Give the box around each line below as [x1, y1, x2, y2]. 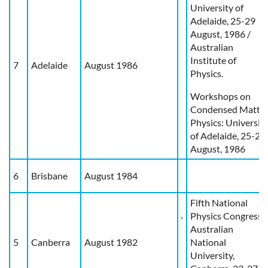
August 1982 [84, 236, 138, 248]
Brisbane [31, 169, 68, 181]
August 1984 [84, 169, 138, 181]
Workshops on [190, 90, 251, 102]
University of [190, 1, 243, 13]
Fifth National [190, 196, 248, 208]
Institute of [190, 54, 236, 66]
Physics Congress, [190, 209, 264, 221]
